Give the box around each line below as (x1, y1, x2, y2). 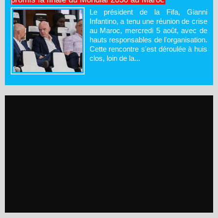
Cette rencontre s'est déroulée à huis (89, 44, 207, 53)
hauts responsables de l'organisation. (89, 35, 207, 44)
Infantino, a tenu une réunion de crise (89, 17, 207, 25)
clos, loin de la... (89, 54, 140, 62)
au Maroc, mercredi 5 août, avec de (89, 26, 207, 35)
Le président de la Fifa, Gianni (89, 7, 207, 16)
